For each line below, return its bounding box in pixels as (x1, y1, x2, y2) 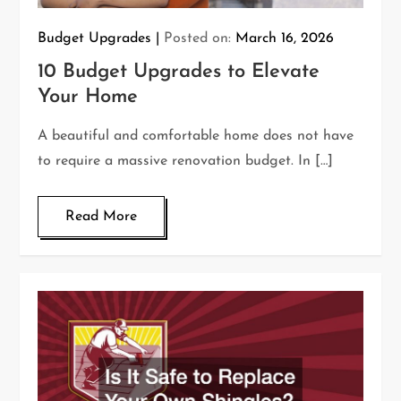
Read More (65, 209, 138, 225)
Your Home (38, 87, 139, 108)
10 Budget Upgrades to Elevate (38, 62, 320, 83)
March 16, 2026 (235, 31, 335, 47)
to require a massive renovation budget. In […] (38, 154, 334, 169)
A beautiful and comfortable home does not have (38, 129, 354, 144)
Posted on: (164, 31, 236, 47)
